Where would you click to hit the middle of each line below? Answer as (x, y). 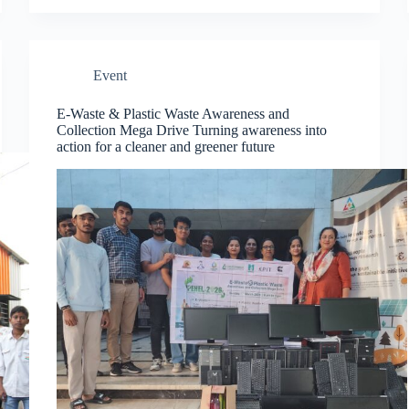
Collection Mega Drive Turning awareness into (192, 130)
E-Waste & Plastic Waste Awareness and (173, 113)
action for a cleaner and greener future (166, 146)
